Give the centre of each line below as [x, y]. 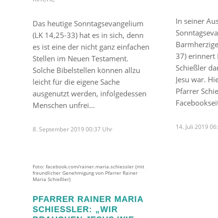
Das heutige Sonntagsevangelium [88, 23]
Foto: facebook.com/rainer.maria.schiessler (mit [89, 166]
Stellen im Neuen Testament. [81, 58]
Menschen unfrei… [64, 105]
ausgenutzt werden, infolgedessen [90, 93]
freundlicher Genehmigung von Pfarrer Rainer [85, 173]
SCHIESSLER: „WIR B [75, 209]
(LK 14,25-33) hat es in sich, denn [88, 35]
